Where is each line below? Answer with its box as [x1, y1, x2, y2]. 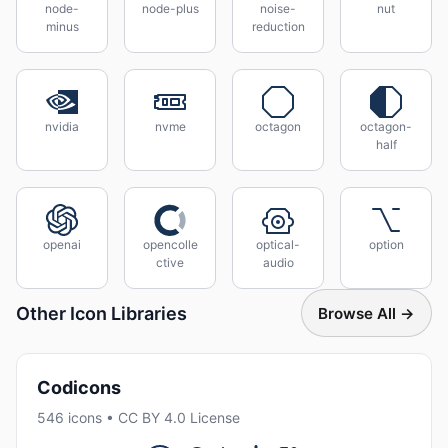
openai [43, 237, 81, 252]
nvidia [45, 119, 79, 134]
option [368, 237, 404, 252]
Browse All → [318, 303, 415, 323]
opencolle [142, 237, 198, 252]
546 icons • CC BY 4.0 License [37, 409, 240, 427]
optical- [256, 237, 300, 252]
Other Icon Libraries [16, 302, 187, 324]
